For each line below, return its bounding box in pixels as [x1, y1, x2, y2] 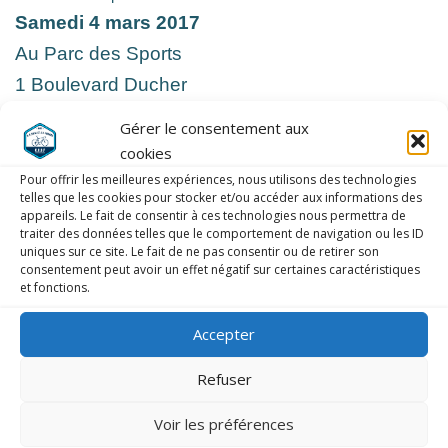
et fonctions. [20, 278, 90, 296]
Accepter [193, 324, 255, 344]
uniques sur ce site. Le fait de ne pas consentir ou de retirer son [20, 242, 379, 260]
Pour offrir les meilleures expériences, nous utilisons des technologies [20, 170, 416, 188]
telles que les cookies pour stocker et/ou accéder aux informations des [20, 188, 422, 206]
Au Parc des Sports [15, 43, 182, 65]
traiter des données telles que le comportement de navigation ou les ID [20, 224, 424, 242]
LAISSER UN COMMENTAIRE [15, 300, 286, 322]
